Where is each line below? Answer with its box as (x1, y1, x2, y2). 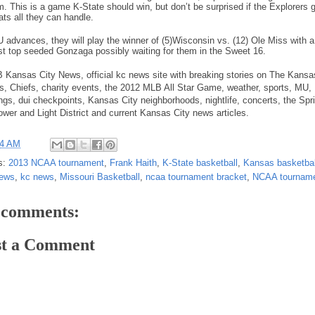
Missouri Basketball (60, 172, 140, 182)
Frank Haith (110, 157, 157, 168)
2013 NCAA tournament (8, 157, 104, 168)
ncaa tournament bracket (146, 172, 247, 182)
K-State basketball (162, 157, 238, 168)
